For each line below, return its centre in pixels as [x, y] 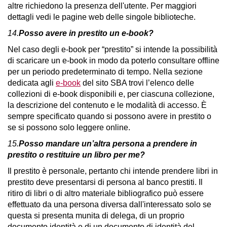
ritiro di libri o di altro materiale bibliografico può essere [106, 193]
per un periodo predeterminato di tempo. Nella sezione [105, 72]
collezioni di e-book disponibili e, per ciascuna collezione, [111, 94]
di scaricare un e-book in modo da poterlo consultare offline [113, 61]
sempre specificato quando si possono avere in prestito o [109, 116]
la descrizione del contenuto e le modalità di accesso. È [107, 105]
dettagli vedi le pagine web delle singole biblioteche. [102, 17]
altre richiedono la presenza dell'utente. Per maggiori [102, 6]
